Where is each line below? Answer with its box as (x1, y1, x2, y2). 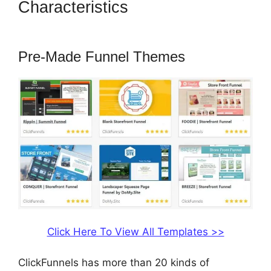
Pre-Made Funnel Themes (18, 48, 185, 65)
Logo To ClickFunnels (18, 18, 177, 36)
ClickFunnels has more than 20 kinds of (18, 256, 209, 269)
